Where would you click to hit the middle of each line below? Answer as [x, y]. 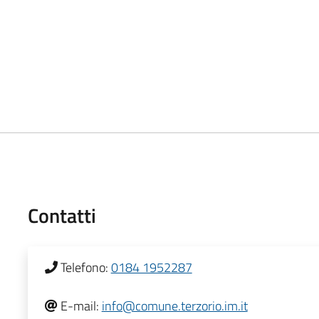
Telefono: [84, 267]
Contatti [62, 215]
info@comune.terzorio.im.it [174, 305]
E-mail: [79, 305]
